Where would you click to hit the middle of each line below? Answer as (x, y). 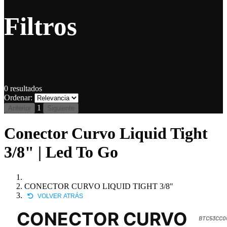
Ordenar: (18, 98)
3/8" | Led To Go (61, 152)
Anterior (20, 108)
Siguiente (61, 108)
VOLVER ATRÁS (60, 196)
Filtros (41, 26)
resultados (25, 88)
